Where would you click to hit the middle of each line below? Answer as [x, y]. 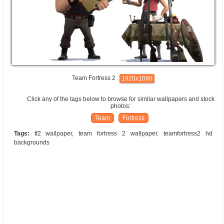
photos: [121, 106]
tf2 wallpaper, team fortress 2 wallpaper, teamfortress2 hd [121, 134]
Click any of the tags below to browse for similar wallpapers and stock [120, 99]
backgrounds [31, 143]
